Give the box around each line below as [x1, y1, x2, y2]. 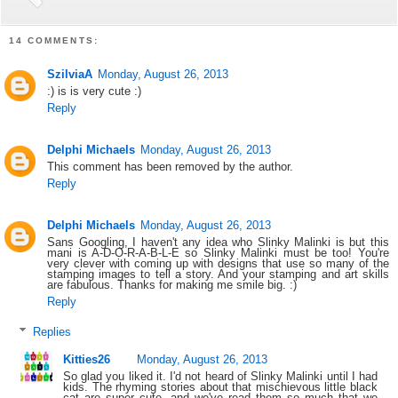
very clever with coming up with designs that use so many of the [47, 256, 389, 270]
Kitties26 [62, 352, 110, 366]
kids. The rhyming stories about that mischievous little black [62, 379, 378, 394]
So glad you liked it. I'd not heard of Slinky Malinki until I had [62, 369, 378, 383]
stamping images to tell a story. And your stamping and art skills [47, 267, 389, 281]
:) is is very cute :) [47, 84, 142, 99]
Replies [32, 324, 71, 338]
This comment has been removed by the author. [47, 160, 294, 174]
